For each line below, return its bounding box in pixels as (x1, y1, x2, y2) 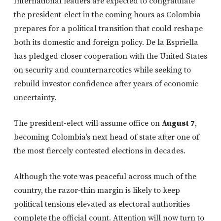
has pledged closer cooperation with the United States (14, 51, 207, 62)
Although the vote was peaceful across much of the (14, 172, 196, 182)
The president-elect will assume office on (14, 118, 162, 129)
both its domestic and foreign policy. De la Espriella (14, 37, 198, 48)
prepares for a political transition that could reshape (14, 24, 203, 34)
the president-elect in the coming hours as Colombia (14, 10, 201, 20)
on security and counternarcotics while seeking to (14, 65, 191, 75)
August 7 (162, 118, 195, 129)
